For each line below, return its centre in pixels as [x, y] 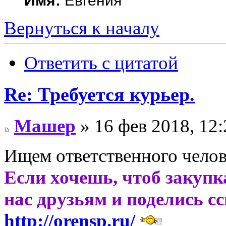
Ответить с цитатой [101, 63]
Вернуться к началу [82, 28]
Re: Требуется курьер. [99, 94]
